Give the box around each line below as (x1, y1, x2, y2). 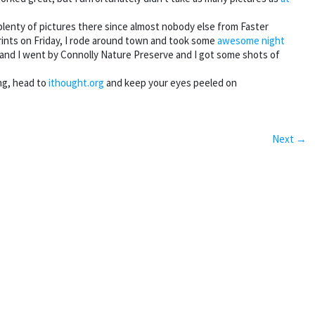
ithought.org (49, 76, 104, 90)
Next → (272, 132, 307, 146)
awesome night (217, 34, 285, 48)
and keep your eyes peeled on (104, 76, 237, 90)
